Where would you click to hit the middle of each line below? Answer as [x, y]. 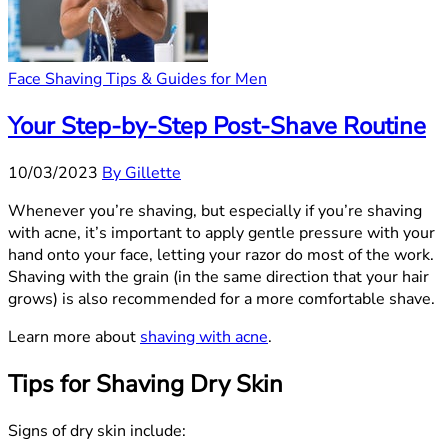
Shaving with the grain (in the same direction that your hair [218, 277]
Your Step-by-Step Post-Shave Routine [217, 126]
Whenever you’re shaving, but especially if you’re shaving [215, 211]
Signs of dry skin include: [97, 430]
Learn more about [74, 337]
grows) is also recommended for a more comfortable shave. [221, 299]
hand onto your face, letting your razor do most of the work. [221, 255]
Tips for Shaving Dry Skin [145, 383]
